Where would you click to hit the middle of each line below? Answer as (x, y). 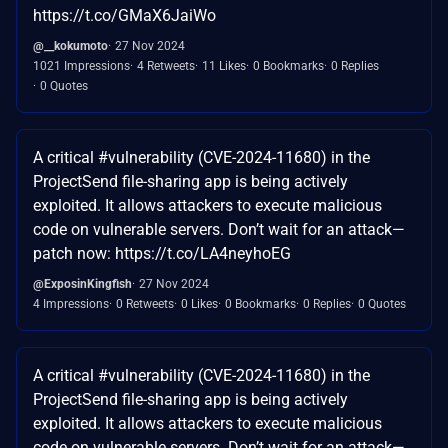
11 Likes (224, 65)
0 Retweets (145, 303)
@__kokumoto (70, 45)
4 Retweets (166, 65)
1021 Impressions (81, 65)
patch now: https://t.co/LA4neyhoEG (162, 253)
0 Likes (199, 303)
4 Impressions (71, 303)
